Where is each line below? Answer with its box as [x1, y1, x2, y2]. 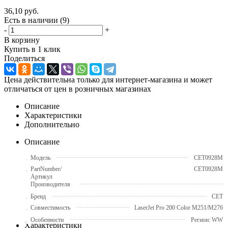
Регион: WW [191, 216, 223, 223]
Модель [31, 154, 50, 161]
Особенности [31, 216, 64, 223]
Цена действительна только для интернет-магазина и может [4, 75, 212, 84]
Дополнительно [24, 120, 79, 129]
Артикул [31, 173, 52, 180]
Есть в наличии [4, 15, 60, 24]
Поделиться [4, 53, 45, 63]
